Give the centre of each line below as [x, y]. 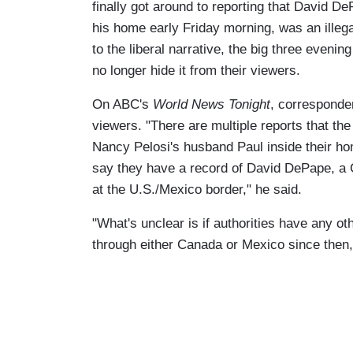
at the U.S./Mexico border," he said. [199, 189]
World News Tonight [212, 104]
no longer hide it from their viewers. [196, 70]
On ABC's [123, 104]
